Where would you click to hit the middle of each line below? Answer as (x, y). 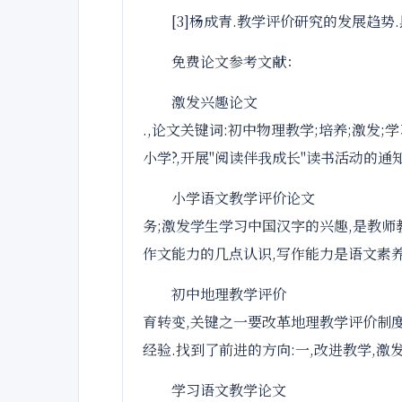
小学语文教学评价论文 (243, 198)
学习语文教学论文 (229, 390)
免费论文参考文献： (236, 61)
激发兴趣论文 (214, 102)
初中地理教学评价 (229, 294)
